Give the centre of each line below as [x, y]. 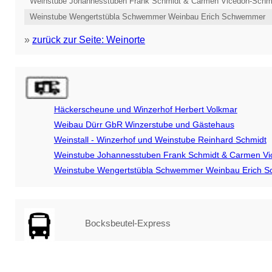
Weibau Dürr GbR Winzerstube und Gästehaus [144, 124]
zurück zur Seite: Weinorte [89, 39]
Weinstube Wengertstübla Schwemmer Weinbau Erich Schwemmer [148, 16]
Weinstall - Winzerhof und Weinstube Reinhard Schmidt [160, 139]
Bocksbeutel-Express [128, 223]
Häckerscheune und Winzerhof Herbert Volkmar [145, 109]
